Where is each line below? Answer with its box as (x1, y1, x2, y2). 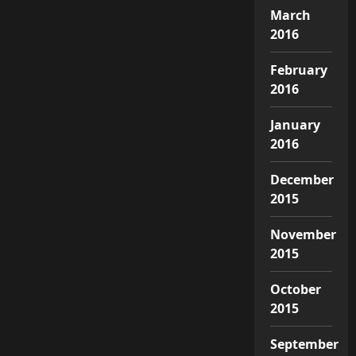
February (269, 60, 328, 79)
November (269, 225, 337, 243)
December (269, 170, 335, 188)
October (269, 280, 322, 298)
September (269, 335, 339, 353)
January (269, 115, 321, 133)
